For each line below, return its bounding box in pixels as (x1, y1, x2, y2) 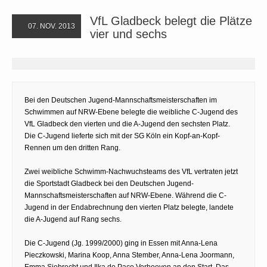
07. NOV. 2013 (26, 21, 75, 30)
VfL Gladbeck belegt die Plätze (90, 14, 252, 27)
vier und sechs (90, 27, 167, 41)
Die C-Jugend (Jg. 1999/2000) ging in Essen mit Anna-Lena (24, 238, 218, 247)
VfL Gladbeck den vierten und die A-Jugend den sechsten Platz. (24, 119, 230, 128)
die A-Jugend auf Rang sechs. (24, 215, 122, 223)
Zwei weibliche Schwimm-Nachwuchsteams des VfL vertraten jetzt (24, 167, 238, 176)
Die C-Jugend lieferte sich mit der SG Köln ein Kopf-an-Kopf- (24, 131, 220, 140)
